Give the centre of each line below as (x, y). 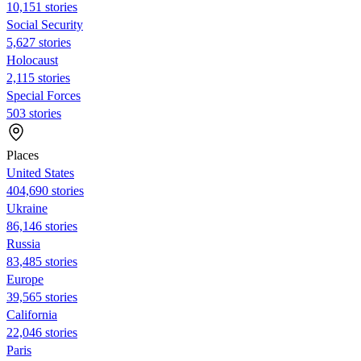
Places (23, 155)
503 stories (34, 113)
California (32, 314)
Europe (25, 279)
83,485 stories (42, 261)
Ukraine (27, 208)
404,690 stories (45, 190)
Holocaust (32, 60)
